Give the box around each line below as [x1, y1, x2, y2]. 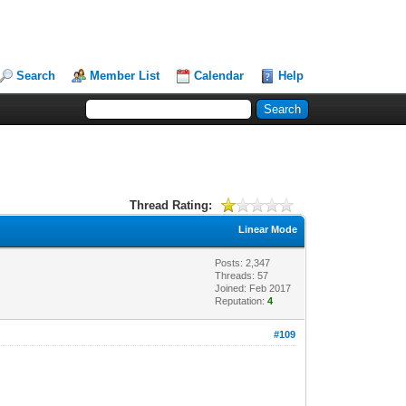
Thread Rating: [129, 198, 212, 212]
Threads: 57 [215, 270, 269, 281]
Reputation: [215, 295, 268, 306]
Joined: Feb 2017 [215, 283, 292, 294]
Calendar [194, 69, 245, 82]
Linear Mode [238, 224, 298, 235]
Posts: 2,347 [215, 257, 271, 268]
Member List [90, 69, 160, 82]
